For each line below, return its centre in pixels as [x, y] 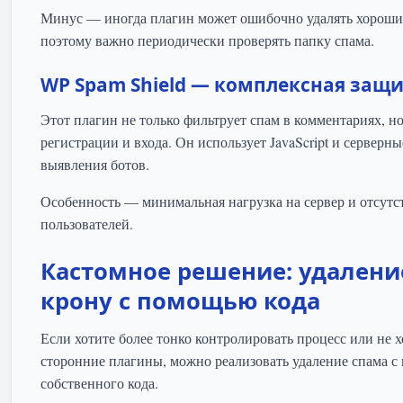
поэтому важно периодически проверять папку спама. [207, 40]
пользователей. [87, 224]
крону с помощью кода [180, 301]
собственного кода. [99, 383]
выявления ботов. [95, 165]
